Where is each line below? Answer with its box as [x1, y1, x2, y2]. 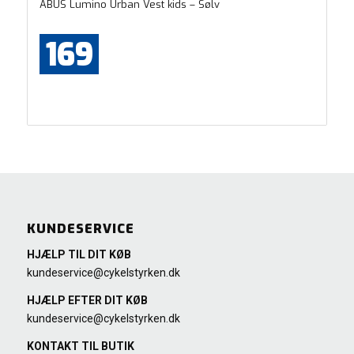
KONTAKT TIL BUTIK [26, 339, 134, 352]
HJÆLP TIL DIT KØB [26, 247, 131, 261]
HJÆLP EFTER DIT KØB [26, 293, 148, 307]
